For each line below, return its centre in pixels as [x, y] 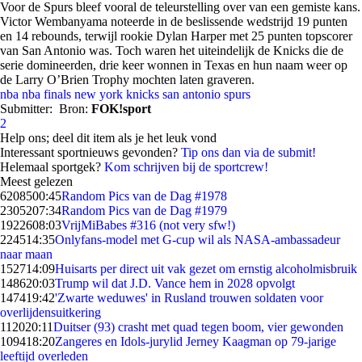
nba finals [46, 94]
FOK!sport [121, 109]
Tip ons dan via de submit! [248, 152]
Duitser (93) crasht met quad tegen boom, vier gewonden [198, 327]
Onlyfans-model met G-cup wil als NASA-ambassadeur [198, 240]
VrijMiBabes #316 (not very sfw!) [148, 225]
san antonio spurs [206, 94]
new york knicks [117, 94]
